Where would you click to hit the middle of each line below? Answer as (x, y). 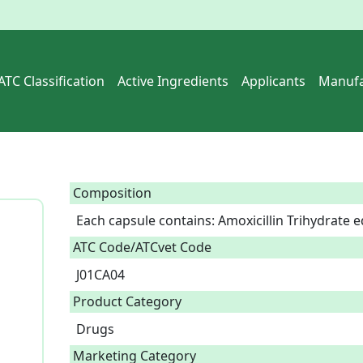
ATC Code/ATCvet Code (142, 247)
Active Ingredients (173, 81)
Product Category (127, 301)
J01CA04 (104, 275)
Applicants (273, 81)
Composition (112, 193)
